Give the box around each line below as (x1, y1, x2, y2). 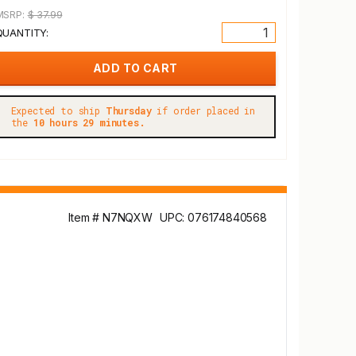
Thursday (105, 104, 152, 117)
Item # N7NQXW (68, 211, 153, 224)
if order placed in (151, 104, 256, 117)
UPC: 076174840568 (159, 211, 267, 224)
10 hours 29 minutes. (33, 116, 145, 129)
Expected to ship (10, 104, 106, 117)
